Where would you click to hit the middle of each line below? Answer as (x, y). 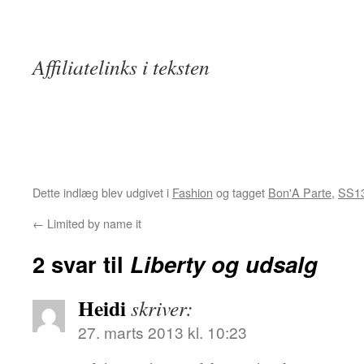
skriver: (162, 308)
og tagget (240, 192)
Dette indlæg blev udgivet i (102, 192)
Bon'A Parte (300, 192)
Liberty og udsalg (224, 264)
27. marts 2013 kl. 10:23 (162, 332)
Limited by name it (93, 223)
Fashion (193, 192)
